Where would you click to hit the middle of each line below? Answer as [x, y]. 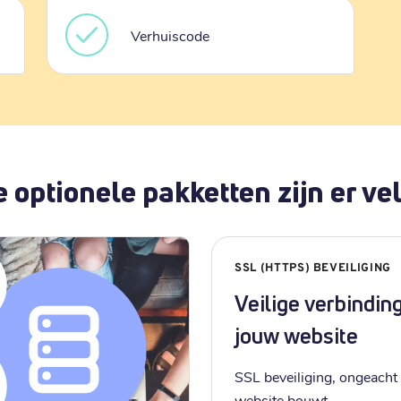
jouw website [296, 336]
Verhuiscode [170, 35]
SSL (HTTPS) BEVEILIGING [313, 269]
